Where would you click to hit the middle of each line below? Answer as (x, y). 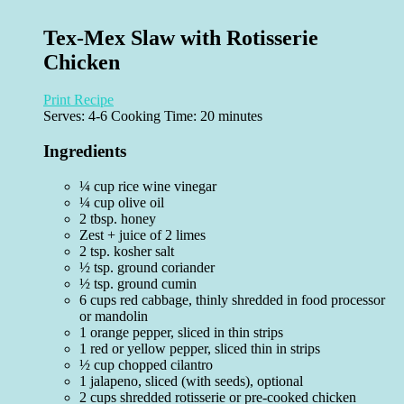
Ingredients (85, 151)
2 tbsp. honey (118, 218)
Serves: (66, 116)
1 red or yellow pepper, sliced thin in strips (200, 348)
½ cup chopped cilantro (146, 364)
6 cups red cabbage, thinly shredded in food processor (232, 299)
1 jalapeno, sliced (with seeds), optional (191, 381)
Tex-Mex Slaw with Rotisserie (181, 37)
